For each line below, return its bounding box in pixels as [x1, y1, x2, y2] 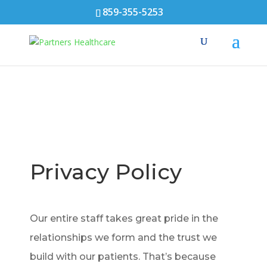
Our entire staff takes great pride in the [30, 213, 218, 224]
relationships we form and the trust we [30, 232, 217, 243]
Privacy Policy [30, 159, 182, 185]
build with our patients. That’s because [30, 251, 216, 262]
